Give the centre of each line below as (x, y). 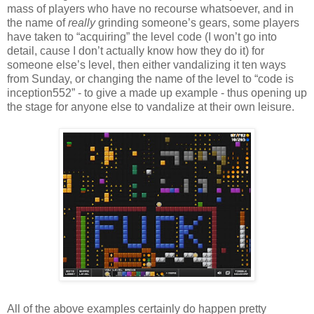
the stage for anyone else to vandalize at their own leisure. (151, 107)
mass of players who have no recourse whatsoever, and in (150, 8)
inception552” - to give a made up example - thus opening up (157, 93)
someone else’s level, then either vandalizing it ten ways (146, 64)
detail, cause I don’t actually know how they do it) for (136, 50)
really (82, 22)
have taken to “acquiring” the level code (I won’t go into (142, 36)
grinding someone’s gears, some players (197, 22)
